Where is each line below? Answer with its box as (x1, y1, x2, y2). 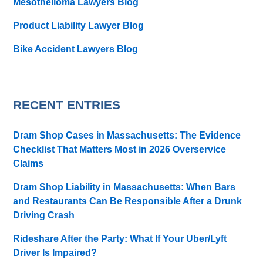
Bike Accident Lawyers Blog (13, 44, 139, 55)
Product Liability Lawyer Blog (13, 21, 144, 31)
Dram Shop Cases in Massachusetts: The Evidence (13, 130, 241, 140)
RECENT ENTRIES (13, 98, 121, 112)
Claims (13, 158, 44, 168)
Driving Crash (13, 210, 75, 220)
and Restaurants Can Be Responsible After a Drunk (13, 195, 242, 206)
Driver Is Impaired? (13, 247, 97, 258)
